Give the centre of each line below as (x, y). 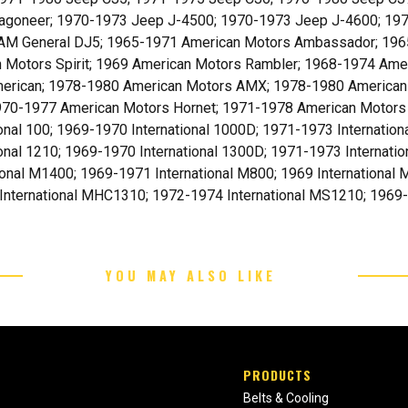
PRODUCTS (278, 375)
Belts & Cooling (286, 398)
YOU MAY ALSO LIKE (190, 276)
